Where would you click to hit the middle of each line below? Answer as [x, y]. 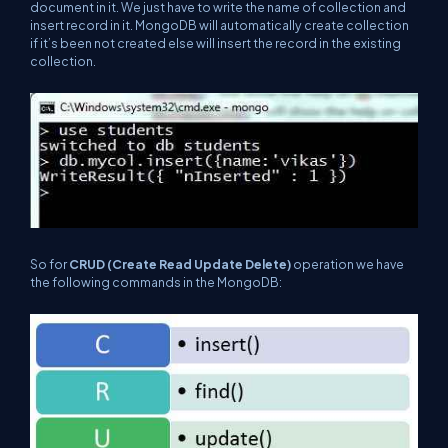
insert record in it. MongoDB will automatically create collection [219, 24]
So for [49, 264]
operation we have [347, 264]
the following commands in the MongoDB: [156, 282]
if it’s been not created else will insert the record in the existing [215, 42]
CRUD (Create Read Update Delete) [180, 264]
